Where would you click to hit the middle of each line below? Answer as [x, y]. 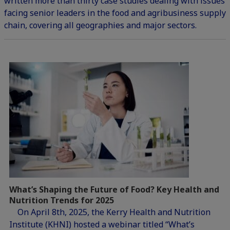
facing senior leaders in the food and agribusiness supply [115, 13]
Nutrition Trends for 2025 [62, 200]
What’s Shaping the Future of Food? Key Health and [114, 190]
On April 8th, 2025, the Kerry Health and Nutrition [110, 212]
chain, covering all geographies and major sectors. [100, 25]
